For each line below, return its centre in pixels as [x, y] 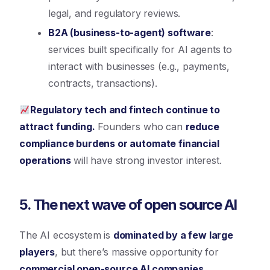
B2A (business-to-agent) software [130, 33]
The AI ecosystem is [66, 235]
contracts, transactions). [103, 83]
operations [45, 160]
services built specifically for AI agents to [140, 49]
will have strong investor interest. [146, 160]
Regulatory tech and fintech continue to [125, 110]
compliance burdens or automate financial [119, 143]
